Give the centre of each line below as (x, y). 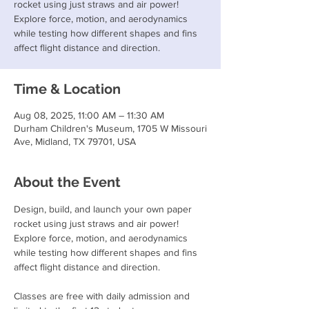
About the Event (67, 182)
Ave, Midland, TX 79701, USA (75, 141)
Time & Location (67, 89)
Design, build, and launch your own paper (104, 209)
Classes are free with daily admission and (103, 296)
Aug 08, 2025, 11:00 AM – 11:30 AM (89, 115)
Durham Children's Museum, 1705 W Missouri (110, 128)
